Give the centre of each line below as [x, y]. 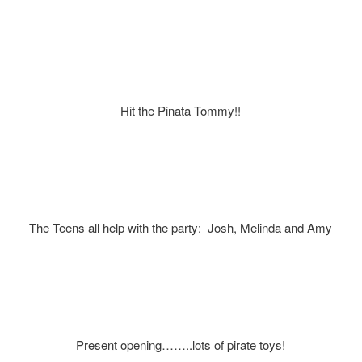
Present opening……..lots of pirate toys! [181, 344]
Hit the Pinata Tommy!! [181, 111]
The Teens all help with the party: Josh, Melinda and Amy [181, 228]
